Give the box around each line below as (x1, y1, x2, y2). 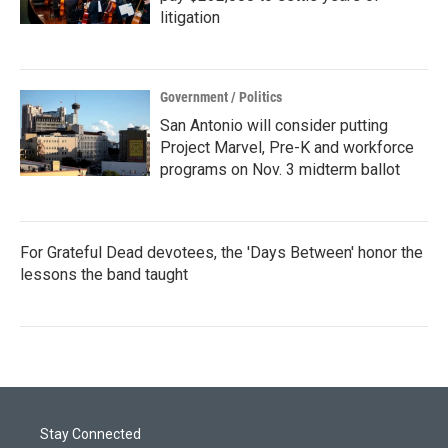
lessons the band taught (20, 265, 188, 284)
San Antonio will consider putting (160, 116, 388, 135)
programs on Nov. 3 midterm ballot (160, 160, 400, 179)
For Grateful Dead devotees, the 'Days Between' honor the (20, 243, 423, 262)
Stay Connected (40, 426, 141, 442)
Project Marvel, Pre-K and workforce (160, 138, 414, 157)
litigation (160, 8, 220, 27)
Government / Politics (160, 89, 282, 105)
